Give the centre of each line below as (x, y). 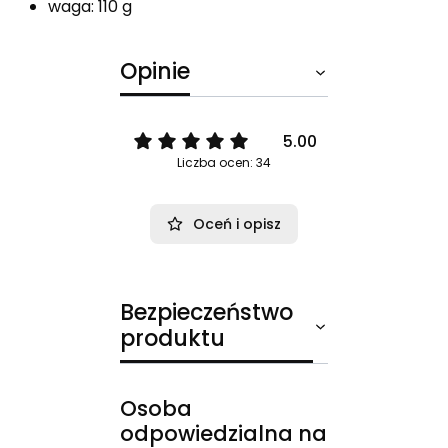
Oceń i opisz (237, 223)
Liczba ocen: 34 (224, 162)
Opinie (155, 71)
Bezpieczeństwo (206, 312)
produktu (172, 338)
